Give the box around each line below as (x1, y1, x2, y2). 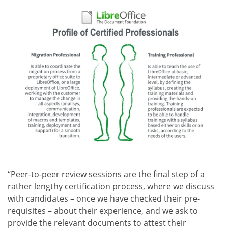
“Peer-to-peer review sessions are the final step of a (8, 168, 205, 180)
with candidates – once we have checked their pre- (8, 192, 200, 204)
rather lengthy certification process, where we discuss (8, 180, 214, 192)
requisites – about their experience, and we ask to (8, 205, 198, 216)
